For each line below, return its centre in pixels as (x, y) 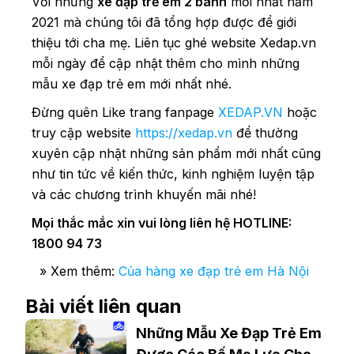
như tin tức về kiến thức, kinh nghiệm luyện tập (173, 173)
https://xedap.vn (184, 132)
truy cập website (83, 132)
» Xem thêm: (75, 271)
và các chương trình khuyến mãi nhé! (144, 194)
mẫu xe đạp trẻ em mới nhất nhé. (132, 83)
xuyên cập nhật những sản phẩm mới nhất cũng (176, 153)
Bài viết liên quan (104, 306)
